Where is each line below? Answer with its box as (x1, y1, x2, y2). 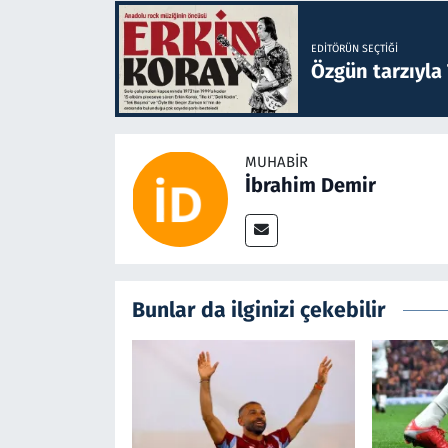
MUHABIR (244, 152, 308, 171)
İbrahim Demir (244, 172, 376, 197)
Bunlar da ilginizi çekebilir (131, 296, 386, 323)
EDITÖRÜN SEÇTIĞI (310, 42, 398, 55)
